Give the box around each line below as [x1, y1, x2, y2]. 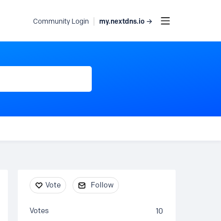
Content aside [28, 175, 85, 185]
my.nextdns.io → [99, 16, 152, 26]
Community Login [33, 17, 89, 26]
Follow [91, 181, 113, 189]
